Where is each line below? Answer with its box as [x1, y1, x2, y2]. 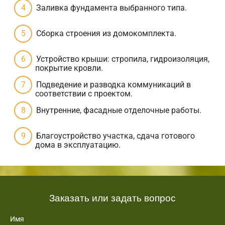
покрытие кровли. [35, 63, 103, 73]
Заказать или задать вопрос [49, 190, 176, 204]
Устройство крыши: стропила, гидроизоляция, [36, 54, 209, 64]
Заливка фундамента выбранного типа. [36, 3, 187, 13]
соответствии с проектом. [35, 88, 133, 98]
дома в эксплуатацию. [35, 140, 121, 150]
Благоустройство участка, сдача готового [36, 131, 195, 141]
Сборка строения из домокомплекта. [36, 28, 176, 38]
